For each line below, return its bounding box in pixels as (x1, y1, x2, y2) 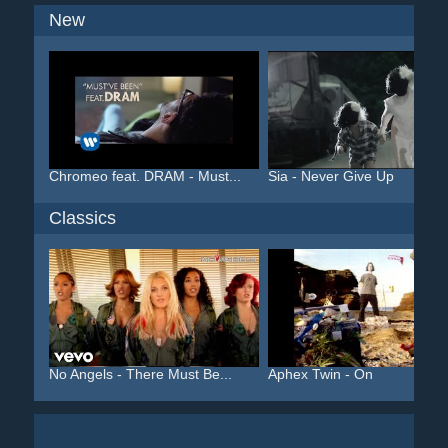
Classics (48, 208, 116, 228)
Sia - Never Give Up (267, 168, 394, 184)
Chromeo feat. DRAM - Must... (48, 168, 241, 184)
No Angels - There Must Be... (48, 366, 232, 382)
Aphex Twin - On (267, 366, 373, 382)
